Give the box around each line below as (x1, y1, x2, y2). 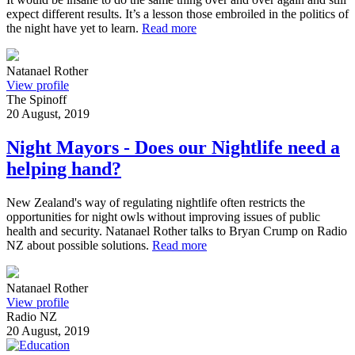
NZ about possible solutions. (6, 239, 152, 253)
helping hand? (6, 158, 121, 180)
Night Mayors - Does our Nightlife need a (6, 137, 340, 158)
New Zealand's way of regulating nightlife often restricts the (6, 196, 305, 210)
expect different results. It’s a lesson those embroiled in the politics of (6, 7, 349, 21)
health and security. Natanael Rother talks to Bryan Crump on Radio (6, 224, 347, 239)
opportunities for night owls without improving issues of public (6, 210, 320, 224)
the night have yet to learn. (6, 21, 142, 36)
